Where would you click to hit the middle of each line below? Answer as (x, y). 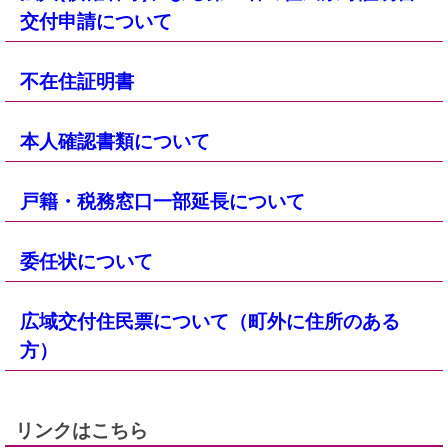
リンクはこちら (81, 430)
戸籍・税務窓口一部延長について (162, 201)
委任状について (86, 261)
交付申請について (96, 21)
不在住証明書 (77, 81)
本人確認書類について (115, 141)
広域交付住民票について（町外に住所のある (210, 321)
